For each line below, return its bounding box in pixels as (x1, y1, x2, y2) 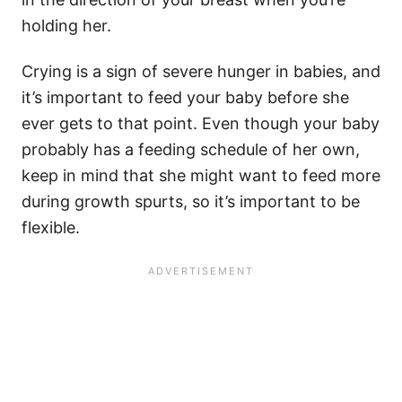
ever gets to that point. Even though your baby (22, 114, 380, 134)
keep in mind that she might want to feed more (22, 166, 380, 186)
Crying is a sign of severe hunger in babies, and (22, 62, 380, 82)
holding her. (22, 16, 111, 36)
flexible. (22, 218, 80, 238)
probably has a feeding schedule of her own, (22, 140, 360, 160)
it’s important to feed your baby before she (22, 88, 349, 108)
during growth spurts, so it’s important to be (22, 192, 360, 212)
